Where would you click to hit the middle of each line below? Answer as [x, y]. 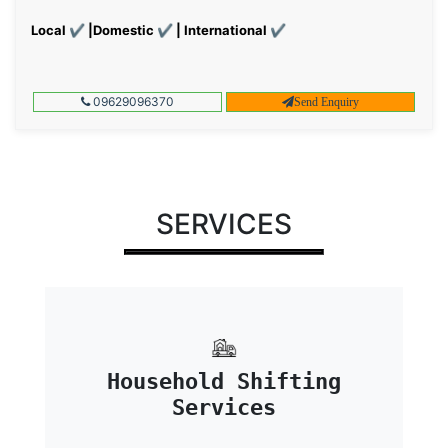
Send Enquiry [327, 101]
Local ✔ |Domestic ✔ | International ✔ [158, 29]
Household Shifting [224, 382]
